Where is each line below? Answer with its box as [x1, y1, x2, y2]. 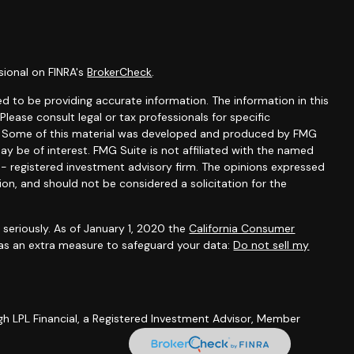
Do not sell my [233, 238, 310, 252]
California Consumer [189, 221, 296, 235]
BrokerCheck [87, 65, 153, 79]
